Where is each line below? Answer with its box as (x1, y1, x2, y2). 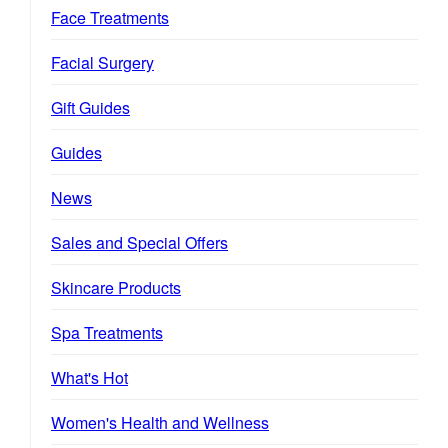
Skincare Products (51, 275, 181, 299)
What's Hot (51, 365, 128, 389)
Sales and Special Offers (51, 230, 228, 254)
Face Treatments (51, 5, 169, 29)
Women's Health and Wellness (51, 410, 269, 434)
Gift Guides (51, 95, 130, 119)
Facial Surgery (51, 50, 154, 74)
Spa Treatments (51, 320, 163, 344)
